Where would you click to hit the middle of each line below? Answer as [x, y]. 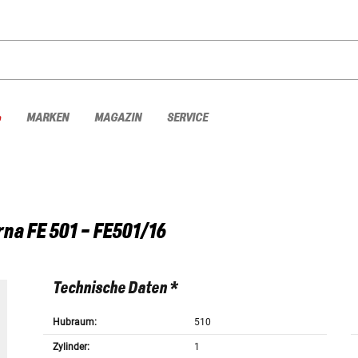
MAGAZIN [118, 117]
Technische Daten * [115, 289]
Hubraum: [74, 322]
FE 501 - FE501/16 [96, 232]
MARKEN [48, 117]
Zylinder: [71, 347]
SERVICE [187, 117]
